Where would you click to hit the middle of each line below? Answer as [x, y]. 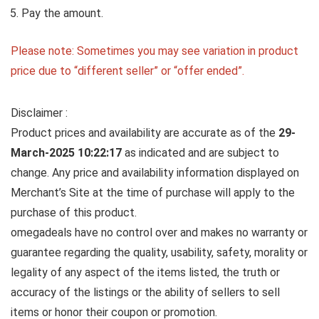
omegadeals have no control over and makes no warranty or [159, 233]
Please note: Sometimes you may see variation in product [155, 51]
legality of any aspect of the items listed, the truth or [145, 273]
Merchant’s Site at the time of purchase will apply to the [153, 193]
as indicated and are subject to [202, 153]
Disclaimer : [39, 113]
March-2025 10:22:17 [68, 153]
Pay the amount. [62, 14]
